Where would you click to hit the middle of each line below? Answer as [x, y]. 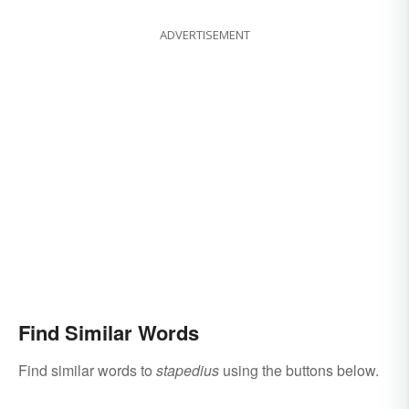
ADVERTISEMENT [204, 35]
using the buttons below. [299, 371]
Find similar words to [87, 371]
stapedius [188, 371]
